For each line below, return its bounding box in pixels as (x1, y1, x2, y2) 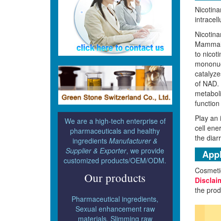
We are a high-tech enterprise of (64, 115, 166, 126)
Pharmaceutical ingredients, (72, 193, 159, 204)
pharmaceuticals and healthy (70, 125, 160, 136)
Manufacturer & (109, 135, 158, 146)
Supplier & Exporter (66, 145, 127, 155)
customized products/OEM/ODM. (64, 155, 167, 165)
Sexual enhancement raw (75, 203, 155, 214)
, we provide (126, 145, 165, 155)
